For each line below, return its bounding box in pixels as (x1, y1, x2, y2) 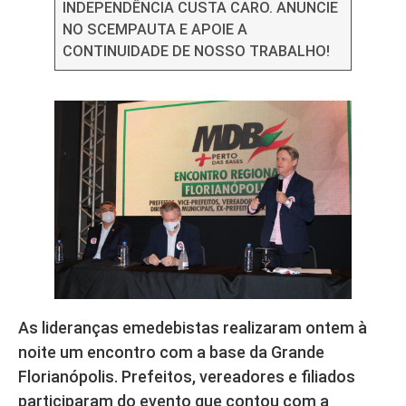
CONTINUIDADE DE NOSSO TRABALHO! (63, 43, 331, 61)
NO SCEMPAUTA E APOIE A (63, 21, 248, 39)
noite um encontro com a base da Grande (18, 342, 324, 362)
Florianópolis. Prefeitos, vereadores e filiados (18, 366, 355, 386)
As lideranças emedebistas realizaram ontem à (18, 317, 367, 337)
